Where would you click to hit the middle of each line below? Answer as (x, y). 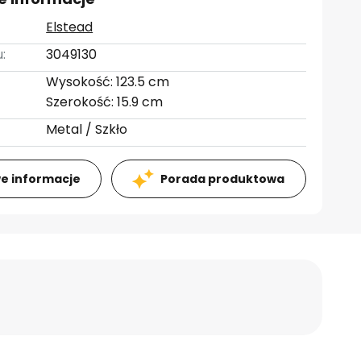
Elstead (70, 27)
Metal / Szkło (87, 129)
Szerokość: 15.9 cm (105, 102)
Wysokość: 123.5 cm (108, 82)
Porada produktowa (223, 179)
